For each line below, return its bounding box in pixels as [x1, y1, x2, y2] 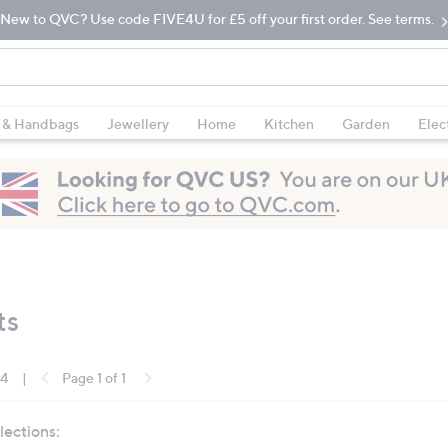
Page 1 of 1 [62, 369, 126, 386]
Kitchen [264, 115, 314, 132]
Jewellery [107, 115, 169, 132]
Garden [342, 115, 390, 132]
